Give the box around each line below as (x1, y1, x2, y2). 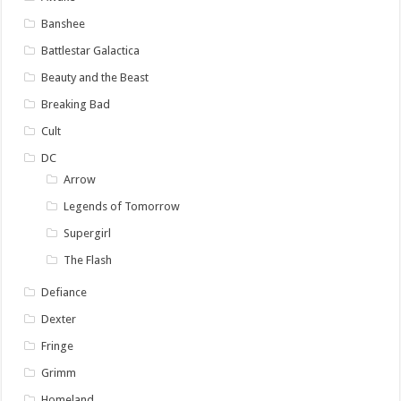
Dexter (41, 311, 77, 326)
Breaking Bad (41, 97, 111, 111)
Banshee (41, 16, 86, 30)
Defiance (41, 285, 88, 299)
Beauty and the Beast (41, 70, 149, 84)
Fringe (41, 338, 74, 353)
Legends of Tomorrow (64, 199, 181, 213)
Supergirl (64, 226, 112, 240)
